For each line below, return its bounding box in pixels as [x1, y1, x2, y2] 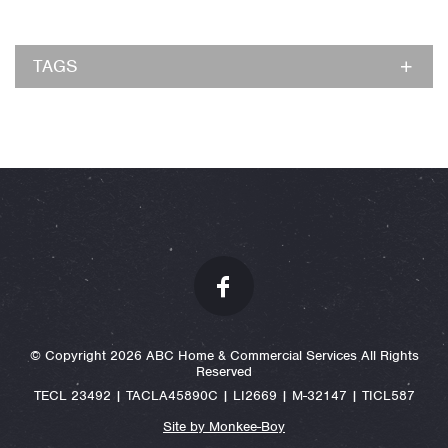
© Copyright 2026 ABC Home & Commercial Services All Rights [29, 347, 419, 365]
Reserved [196, 363, 252, 381]
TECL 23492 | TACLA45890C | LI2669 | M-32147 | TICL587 [33, 387, 415, 405]
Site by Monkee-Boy [163, 418, 285, 436]
